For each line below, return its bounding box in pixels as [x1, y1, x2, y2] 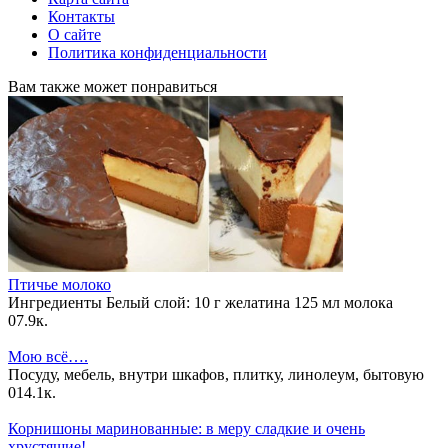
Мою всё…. [8, 347, 88, 365]
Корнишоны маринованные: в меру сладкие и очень [8, 419, 365, 437]
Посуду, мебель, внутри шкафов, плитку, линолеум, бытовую [8, 365, 424, 383]
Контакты [48, 7, 115, 25]
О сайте [48, 25, 101, 43]
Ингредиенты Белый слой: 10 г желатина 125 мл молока [8, 293, 393, 311]
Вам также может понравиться [8, 77, 217, 95]
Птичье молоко [8, 275, 111, 293]
